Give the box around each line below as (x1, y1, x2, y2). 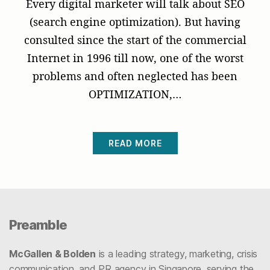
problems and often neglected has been (33, 68, 237, 83)
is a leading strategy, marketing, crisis (95, 247, 258, 260)
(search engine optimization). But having (30, 14, 240, 29)
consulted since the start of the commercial (24, 32, 246, 47)
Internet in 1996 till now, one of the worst (27, 50, 243, 65)
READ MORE (108, 137, 162, 148)
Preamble (9, 216, 67, 233)
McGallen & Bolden (9, 247, 96, 260)
